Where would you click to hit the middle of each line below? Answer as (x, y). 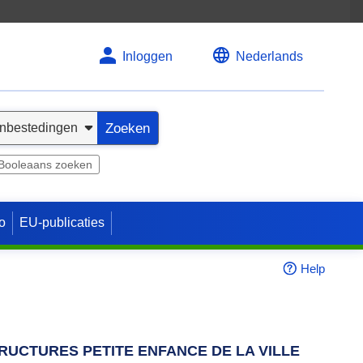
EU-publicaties (62, 223)
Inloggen (147, 56)
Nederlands (269, 56)
